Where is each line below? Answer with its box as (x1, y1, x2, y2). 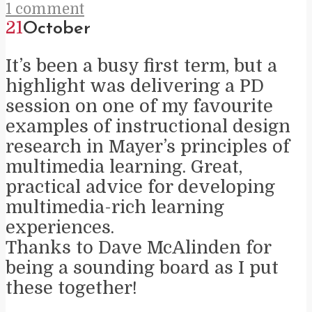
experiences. (6, 217, 114, 237)
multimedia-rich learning (6, 196, 224, 217)
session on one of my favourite (6, 95, 273, 116)
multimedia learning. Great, (6, 156, 242, 177)
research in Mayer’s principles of (6, 136, 290, 157)
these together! (6, 277, 137, 298)
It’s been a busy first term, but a (6, 55, 277, 76)
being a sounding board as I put (6, 257, 279, 278)
